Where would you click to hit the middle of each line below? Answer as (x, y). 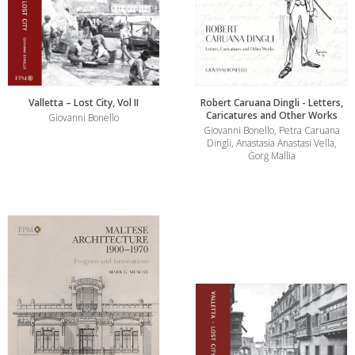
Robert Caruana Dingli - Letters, (271, 103)
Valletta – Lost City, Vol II (84, 103)
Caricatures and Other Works (271, 116)
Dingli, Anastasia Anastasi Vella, (271, 143)
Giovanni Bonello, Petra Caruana (271, 131)
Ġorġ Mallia (271, 156)
